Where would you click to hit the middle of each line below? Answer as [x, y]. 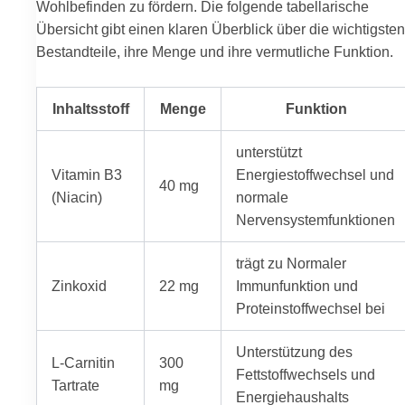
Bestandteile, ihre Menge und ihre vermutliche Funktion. [215, 52]
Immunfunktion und [297, 285]
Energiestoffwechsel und [316, 174]
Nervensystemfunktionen [316, 219]
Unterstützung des [295, 351]
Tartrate [76, 385]
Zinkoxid [80, 285]
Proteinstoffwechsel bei [311, 308]
